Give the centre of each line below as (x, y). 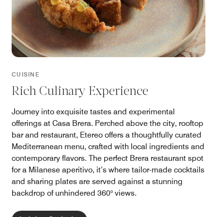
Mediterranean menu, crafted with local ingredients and (108, 146)
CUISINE (26, 74)
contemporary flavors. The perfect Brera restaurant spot (108, 158)
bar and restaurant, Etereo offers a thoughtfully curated (107, 135)
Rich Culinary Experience (80, 92)
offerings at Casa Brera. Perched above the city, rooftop (108, 123)
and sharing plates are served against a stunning (97, 181)
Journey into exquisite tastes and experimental (93, 111)
